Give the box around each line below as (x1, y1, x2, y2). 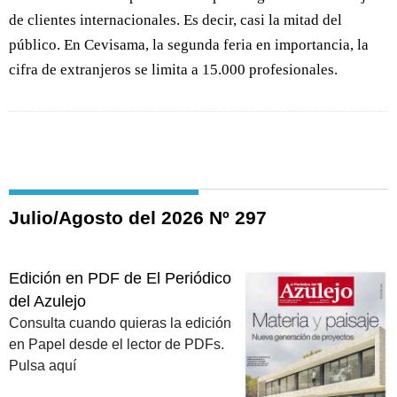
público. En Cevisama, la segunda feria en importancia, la (9, 36, 369, 54)
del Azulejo (9, 292, 86, 311)
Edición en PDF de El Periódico (9, 269, 231, 288)
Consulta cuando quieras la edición (9, 315, 231, 331)
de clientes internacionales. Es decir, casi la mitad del (9, 12, 342, 29)
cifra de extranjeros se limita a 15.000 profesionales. (9, 61, 338, 79)
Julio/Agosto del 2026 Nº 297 (9, 207, 267, 229)
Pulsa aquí (9, 358, 76, 374)
